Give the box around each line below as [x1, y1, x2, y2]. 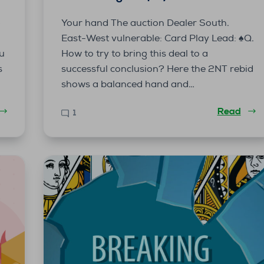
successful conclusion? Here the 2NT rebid [61, 62, 253, 75]
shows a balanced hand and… [61, 78, 194, 90]
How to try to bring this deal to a [61, 47, 208, 60]
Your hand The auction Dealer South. [61, 16, 229, 29]
